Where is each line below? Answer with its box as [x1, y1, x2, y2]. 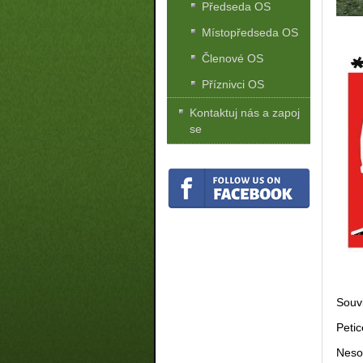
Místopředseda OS [202, 26, 299, 40]
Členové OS [202, 52, 264, 66]
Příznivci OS [202, 78, 265, 92]
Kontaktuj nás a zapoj [190, 106, 301, 120]
